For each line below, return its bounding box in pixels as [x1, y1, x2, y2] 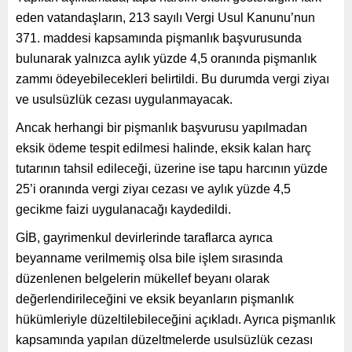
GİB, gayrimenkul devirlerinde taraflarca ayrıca [16, 230, 273, 244]
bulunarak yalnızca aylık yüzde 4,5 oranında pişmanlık [16, 51, 317, 65]
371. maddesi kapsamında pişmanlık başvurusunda [16, 31, 302, 45]
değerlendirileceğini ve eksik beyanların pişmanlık [16, 291, 294, 306]
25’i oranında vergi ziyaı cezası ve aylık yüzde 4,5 [16, 181, 291, 196]
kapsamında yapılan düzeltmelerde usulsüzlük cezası [16, 332, 313, 346]
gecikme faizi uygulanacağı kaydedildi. [16, 202, 231, 216]
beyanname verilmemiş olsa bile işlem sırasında [16, 251, 283, 265]
